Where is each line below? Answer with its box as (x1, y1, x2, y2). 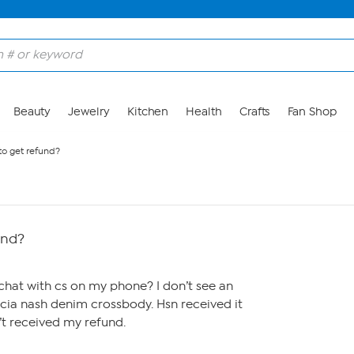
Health (186, 105, 222, 119)
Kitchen (126, 105, 169, 119)
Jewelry (68, 105, 110, 119)
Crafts (239, 105, 270, 119)
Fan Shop (287, 105, 337, 119)
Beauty (13, 105, 51, 119)
